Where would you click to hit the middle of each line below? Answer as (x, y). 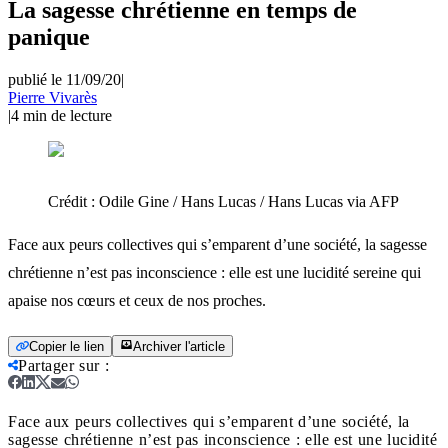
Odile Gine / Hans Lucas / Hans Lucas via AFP (249, 201)
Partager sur (59, 365)
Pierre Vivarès (52, 97)
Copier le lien (66, 346)
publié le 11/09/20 (64, 79)
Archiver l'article (179, 346)
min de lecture (67, 115)
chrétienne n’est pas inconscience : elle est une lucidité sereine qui (214, 272)
